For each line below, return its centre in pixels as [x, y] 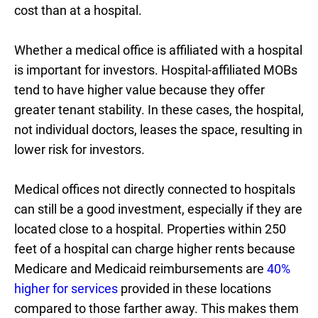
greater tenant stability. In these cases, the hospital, [159, 110]
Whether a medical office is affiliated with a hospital [158, 50]
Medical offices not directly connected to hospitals [155, 189]
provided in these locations [194, 289]
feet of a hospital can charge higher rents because [155, 249]
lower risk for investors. [81, 149]
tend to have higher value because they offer [139, 90]
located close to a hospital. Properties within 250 [150, 229]
